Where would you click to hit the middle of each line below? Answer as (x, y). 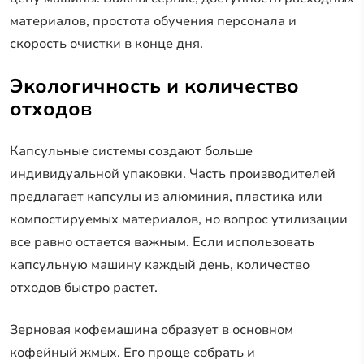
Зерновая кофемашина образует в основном (152, 329)
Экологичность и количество (154, 86)
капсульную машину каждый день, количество (160, 264)
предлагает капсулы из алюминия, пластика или (166, 196)
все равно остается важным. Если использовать (162, 242)
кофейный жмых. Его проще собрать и (132, 352)
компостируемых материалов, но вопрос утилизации (179, 219)
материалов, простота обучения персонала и (153, 21)
